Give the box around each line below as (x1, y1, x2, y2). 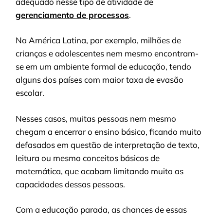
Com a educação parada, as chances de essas (16, 204, 187, 215)
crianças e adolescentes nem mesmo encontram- (16, 48, 199, 59)
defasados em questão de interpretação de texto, (16, 139, 200, 150)
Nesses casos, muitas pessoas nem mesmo (16, 113, 176, 124)
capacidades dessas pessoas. (16, 179, 125, 189)
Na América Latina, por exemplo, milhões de (16, 35, 181, 46)
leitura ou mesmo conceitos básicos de (16, 152, 160, 163)
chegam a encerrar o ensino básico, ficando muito (16, 126, 201, 137)
